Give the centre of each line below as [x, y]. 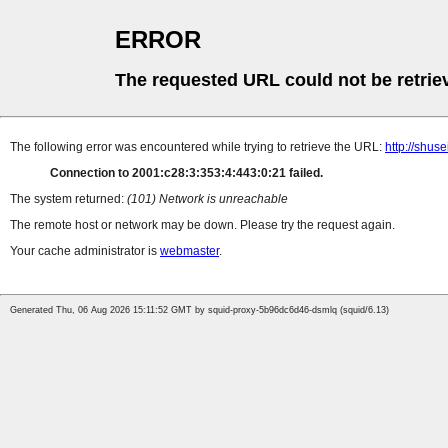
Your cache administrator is [85, 251]
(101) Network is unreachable [207, 199]
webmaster [189, 251]
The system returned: [68, 199]
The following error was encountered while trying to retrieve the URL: [197, 147]
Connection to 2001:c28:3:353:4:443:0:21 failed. [186, 173]
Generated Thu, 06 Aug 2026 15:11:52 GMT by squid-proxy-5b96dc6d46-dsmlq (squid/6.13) [199, 310]
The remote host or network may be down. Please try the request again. [202, 225]
